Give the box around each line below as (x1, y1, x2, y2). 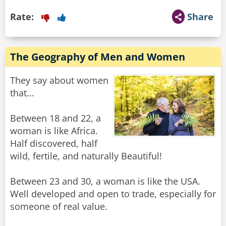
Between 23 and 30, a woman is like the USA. (10, 175, 200, 188)
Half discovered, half (10, 137, 97, 150)
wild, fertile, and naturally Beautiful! (10, 150, 162, 162)
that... (10, 87, 34, 99)
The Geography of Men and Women (10, 50, 185, 64)
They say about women (10, 74, 108, 87)
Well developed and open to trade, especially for (10, 188, 216, 200)
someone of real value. (10, 200, 107, 213)
